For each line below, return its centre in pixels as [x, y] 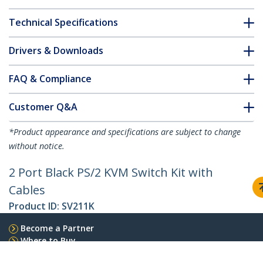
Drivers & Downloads [56, 51]
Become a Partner [57, 228]
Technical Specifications [63, 23]
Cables [27, 190]
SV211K [78, 206]
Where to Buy [48, 241]
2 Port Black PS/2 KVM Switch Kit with [111, 173]
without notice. [37, 146]
